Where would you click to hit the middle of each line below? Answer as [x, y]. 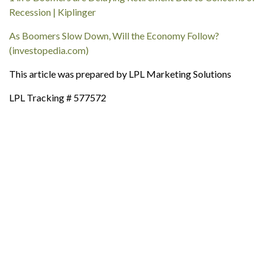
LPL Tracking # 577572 [58, 97]
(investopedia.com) [49, 50]
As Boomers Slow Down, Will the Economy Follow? [114, 36]
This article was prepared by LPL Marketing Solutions [120, 74]
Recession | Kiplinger [53, 12]
